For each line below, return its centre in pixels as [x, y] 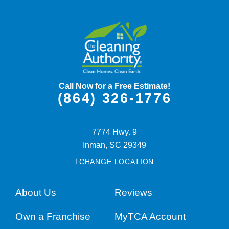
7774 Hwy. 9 [114, 132]
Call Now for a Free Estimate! [114, 86]
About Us [36, 192]
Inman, [95, 145]
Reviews [133, 192]
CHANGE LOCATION [117, 162]
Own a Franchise [53, 217]
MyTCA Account [150, 217]
